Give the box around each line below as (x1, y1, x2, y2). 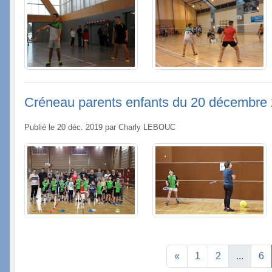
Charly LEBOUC (118, 123, 175, 132)
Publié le (24, 123, 57, 132)
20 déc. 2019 (57, 123, 103, 132)
